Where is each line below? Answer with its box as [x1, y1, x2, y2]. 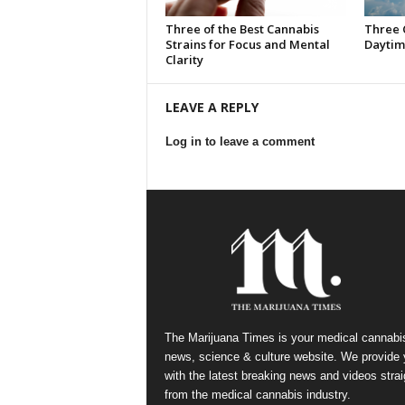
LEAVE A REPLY [165, 99, 259, 116]
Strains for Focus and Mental [165, 36, 330, 52]
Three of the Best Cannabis [165, 21, 319, 37]
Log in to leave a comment [165, 135, 315, 148]
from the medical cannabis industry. [164, 388, 351, 401]
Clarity [165, 52, 203, 68]
